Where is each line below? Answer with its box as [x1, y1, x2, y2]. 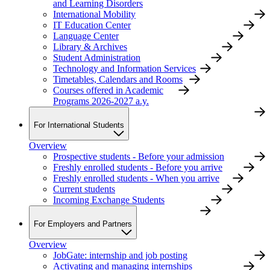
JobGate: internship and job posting [53, 250, 187, 260]
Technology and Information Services [53, 63, 196, 74]
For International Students [34, 121, 124, 130]
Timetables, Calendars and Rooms [53, 74, 183, 84]
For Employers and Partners [34, 219, 132, 228]
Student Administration [53, 52, 140, 63]
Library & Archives [53, 42, 127, 52]
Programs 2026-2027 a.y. [53, 96, 149, 106]
